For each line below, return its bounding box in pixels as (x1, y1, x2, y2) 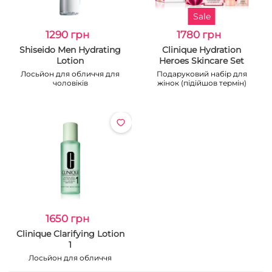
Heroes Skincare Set (159, 55, 245, 66)
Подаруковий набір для (156, 69, 247, 78)
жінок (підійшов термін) (157, 78, 246, 87)
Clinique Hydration (162, 44, 242, 55)
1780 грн (176, 29, 221, 41)
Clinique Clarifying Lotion (16, 228, 124, 239)
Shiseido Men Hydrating (19, 44, 121, 55)
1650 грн (45, 212, 89, 225)
